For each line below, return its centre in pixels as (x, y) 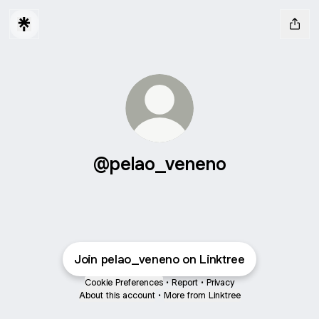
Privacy (220, 282)
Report (185, 282)
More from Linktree (202, 295)
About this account (117, 295)
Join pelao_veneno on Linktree (159, 259)
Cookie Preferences (124, 282)
